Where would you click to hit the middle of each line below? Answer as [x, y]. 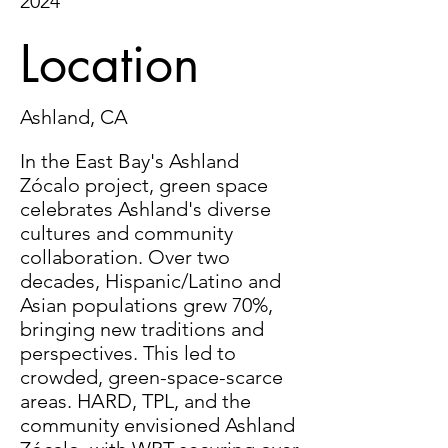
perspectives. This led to [128, 353]
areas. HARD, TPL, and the [135, 401]
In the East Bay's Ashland [129, 161]
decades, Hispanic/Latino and [150, 281]
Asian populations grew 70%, [146, 305]
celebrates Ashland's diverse [145, 209]
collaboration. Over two [125, 257]
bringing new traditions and [142, 329]
